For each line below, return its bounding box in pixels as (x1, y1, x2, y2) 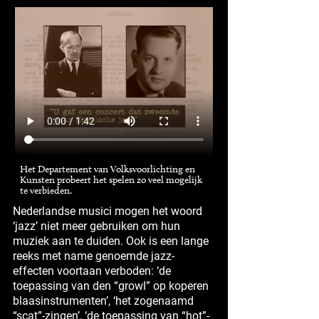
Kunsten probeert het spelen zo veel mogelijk (20, 174, 202, 187)
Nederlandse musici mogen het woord (13, 203, 202, 219)
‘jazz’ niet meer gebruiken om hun (13, 218, 180, 234)
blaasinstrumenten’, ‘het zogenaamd (13, 293, 194, 308)
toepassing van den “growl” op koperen (13, 278, 209, 293)
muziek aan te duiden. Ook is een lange (13, 233, 209, 249)
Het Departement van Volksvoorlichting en (20, 163, 195, 176)
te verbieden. (20, 184, 72, 197)
